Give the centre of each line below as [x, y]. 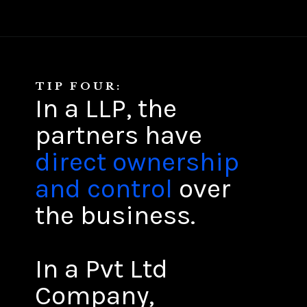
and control [104, 189]
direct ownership [137, 162]
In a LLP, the [106, 109]
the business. [119, 216]
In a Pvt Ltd [102, 269]
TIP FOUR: [79, 86]
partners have [119, 135]
